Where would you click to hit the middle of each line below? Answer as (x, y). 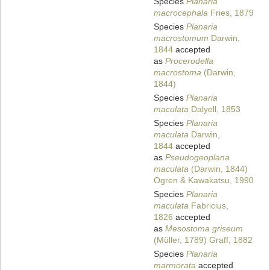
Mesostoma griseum (204, 229)
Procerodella (189, 61)
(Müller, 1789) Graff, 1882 (203, 240)
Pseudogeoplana (197, 158)
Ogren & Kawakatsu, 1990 (204, 181)
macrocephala (181, 13)
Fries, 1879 (231, 13)
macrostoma (177, 73)
